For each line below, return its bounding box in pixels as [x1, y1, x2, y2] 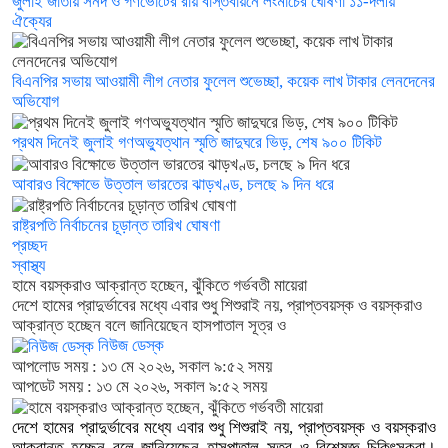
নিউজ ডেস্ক [94, 335, 164, 355]
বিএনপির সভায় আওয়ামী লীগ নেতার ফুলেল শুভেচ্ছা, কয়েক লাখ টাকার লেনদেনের [12, 72, 435, 92]
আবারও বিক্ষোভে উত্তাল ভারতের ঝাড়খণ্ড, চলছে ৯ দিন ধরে [12, 174, 334, 194]
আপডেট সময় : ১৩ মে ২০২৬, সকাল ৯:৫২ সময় [12, 376, 267, 396]
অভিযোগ [12, 92, 59, 112]
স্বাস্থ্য [12, 255, 45, 275]
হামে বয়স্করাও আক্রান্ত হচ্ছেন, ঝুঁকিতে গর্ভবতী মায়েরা [12, 275, 307, 295]
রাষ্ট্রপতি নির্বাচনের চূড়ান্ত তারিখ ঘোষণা [12, 215, 220, 235]
